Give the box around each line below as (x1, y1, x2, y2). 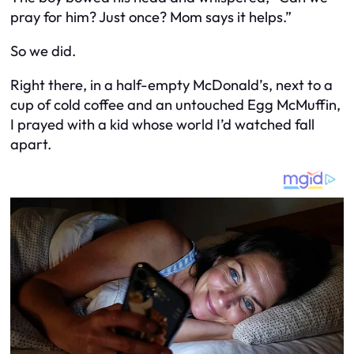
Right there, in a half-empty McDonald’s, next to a (10, 76, 333, 95)
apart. (10, 135, 51, 154)
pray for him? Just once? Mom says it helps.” (10, 7, 292, 26)
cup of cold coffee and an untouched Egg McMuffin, (10, 96, 341, 115)
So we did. (10, 42, 76, 61)
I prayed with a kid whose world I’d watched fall (10, 115, 314, 134)
